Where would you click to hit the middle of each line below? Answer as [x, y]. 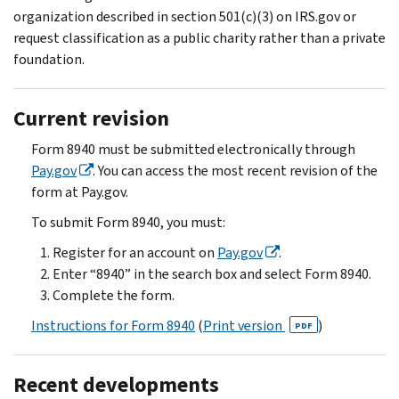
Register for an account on [135, 252]
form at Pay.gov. [80, 191]
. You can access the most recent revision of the [235, 170]
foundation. [49, 59]
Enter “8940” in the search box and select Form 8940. [212, 273]
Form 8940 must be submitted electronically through [193, 149]
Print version [244, 325]
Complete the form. [114, 295]
